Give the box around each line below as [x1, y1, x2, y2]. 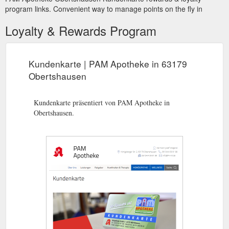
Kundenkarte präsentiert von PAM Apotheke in [34, 98, 170, 107]
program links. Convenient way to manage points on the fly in [5, 4, 202, 14]
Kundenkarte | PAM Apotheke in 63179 [29, 57, 187, 70]
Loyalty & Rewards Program [5, 21, 156, 39]
